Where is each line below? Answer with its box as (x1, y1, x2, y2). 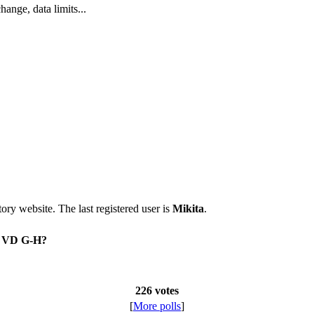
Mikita (172, 202, 204, 214)
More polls (133, 299, 181, 312)
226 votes (135, 284, 179, 296)
